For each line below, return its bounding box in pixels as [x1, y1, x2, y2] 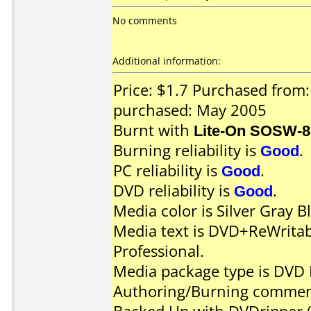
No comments [112, 14, 177, 27]
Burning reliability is [113, 140, 260, 160]
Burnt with [113, 120, 194, 140]
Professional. [113, 241, 204, 261]
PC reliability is [113, 160, 221, 180]
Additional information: [112, 54, 221, 67]
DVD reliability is [113, 180, 234, 201]
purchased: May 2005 [113, 100, 267, 120]
